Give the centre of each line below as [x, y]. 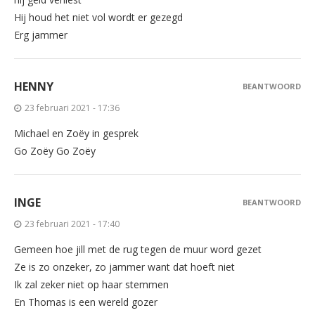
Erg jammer [41, 34]
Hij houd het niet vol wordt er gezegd [98, 17]
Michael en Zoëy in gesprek [76, 133]
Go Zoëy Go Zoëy [55, 150]
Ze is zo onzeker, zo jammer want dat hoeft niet [124, 266]
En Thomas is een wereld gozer [86, 302]
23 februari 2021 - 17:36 [72, 108]
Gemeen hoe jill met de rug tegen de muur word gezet [138, 249]
